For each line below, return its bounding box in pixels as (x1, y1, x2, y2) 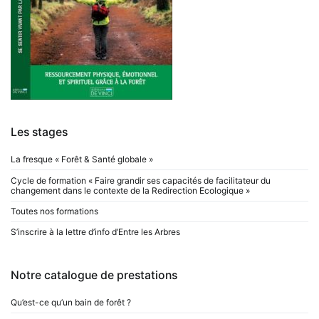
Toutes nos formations (11, 206, 98, 216)
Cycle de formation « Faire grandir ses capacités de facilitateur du (11, 174, 271, 186)
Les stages (11, 125, 68, 139)
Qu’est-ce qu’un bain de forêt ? (11, 297, 131, 308)
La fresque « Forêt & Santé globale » (11, 154, 153, 165)
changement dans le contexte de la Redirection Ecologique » (11, 184, 250, 196)
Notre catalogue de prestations (11, 268, 177, 282)
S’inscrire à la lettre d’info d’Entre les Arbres (11, 226, 180, 238)
